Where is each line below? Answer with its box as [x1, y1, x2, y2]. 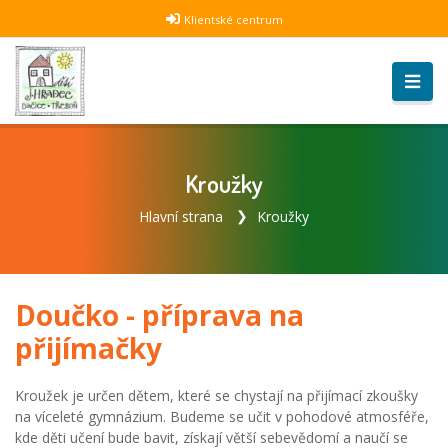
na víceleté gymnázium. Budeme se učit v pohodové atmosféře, [15, 406, 429, 426]
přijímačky [15, 328, 162, 367]
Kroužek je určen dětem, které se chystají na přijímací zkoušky [15, 385, 418, 405]
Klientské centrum [183, 12, 283, 28]
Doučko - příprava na [15, 295, 304, 334]
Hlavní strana [139, 207, 223, 227]
